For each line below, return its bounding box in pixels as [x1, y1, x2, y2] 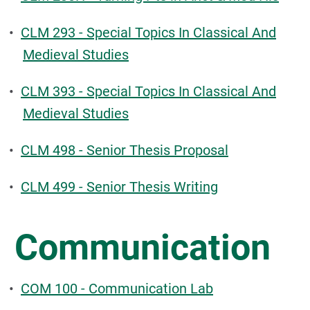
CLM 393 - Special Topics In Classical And [21, 83, 276, 100]
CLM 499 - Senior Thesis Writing [21, 179, 218, 195]
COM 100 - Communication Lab [21, 280, 213, 297]
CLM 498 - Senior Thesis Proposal [21, 142, 228, 158]
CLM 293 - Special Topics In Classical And [21, 24, 276, 41]
